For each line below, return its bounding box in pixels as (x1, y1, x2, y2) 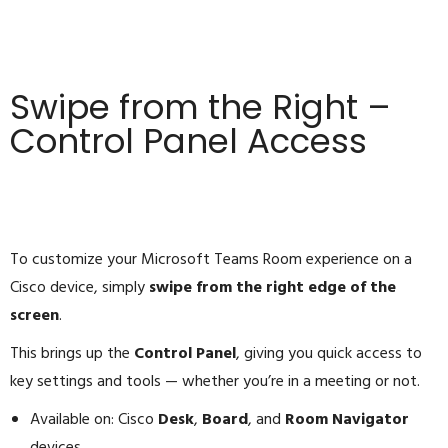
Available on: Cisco (30, 407, 158, 434)
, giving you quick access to (236, 341, 422, 368)
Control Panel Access (10, 117, 367, 166)
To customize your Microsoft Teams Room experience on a (10, 247, 412, 274)
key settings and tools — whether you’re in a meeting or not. (10, 369, 420, 396)
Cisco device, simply (10, 275, 149, 302)
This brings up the (10, 341, 134, 368)
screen (10, 303, 59, 330)
